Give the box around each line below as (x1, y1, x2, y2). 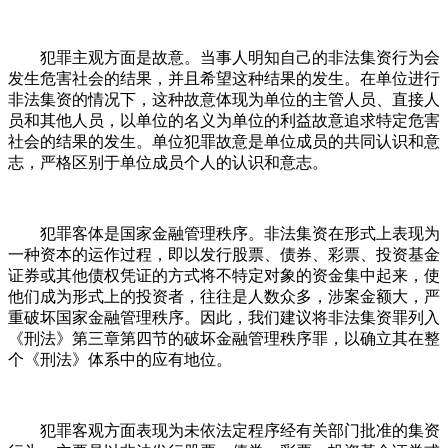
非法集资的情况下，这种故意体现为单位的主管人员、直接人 (8, 90, 440, 108)
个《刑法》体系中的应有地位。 (8, 350, 232, 368)
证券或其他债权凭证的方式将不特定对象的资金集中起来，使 (8, 266, 440, 284)
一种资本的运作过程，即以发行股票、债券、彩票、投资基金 (8, 245, 440, 263)
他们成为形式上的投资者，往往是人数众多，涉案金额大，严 (8, 287, 440, 305)
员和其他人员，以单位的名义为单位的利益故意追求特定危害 (8, 111, 440, 129)
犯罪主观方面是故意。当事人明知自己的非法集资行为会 (8, 48, 440, 66)
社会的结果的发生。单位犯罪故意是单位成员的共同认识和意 (8, 132, 440, 150)
